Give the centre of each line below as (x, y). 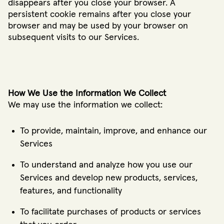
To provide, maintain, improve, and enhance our (113, 131)
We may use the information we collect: (85, 105)
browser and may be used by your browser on (98, 26)
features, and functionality (71, 191)
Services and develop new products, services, (109, 178)
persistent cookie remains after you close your (99, 15)
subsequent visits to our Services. (73, 38)
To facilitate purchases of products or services (110, 212)
